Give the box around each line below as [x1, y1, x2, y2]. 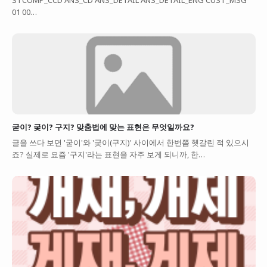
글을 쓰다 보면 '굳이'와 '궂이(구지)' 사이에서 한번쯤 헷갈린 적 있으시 [11, 137, 249, 148]
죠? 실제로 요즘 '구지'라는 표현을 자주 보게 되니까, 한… [11, 149, 205, 160]
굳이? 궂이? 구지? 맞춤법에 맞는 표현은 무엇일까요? [11, 121, 194, 132]
